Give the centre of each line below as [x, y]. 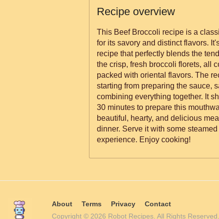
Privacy [123, 204]
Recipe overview [136, 11]
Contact [158, 204]
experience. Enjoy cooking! [144, 140]
